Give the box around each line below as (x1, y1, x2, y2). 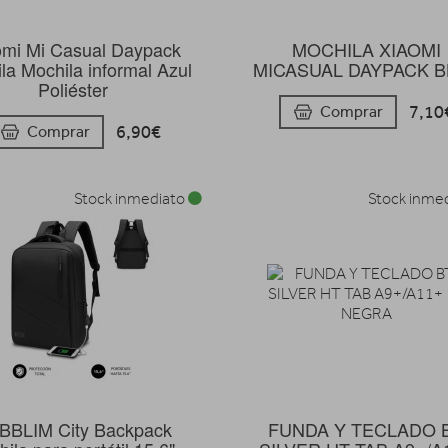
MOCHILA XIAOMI (291, 36, 441, 63)
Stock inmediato (74, 189, 189, 208)
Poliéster (38, 76, 109, 103)
